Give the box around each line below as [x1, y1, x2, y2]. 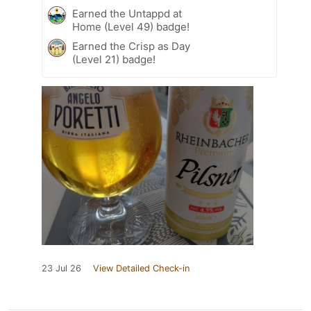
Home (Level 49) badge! [72, 19, 190, 33]
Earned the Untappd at [72, 6, 182, 20]
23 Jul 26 [42, 262, 81, 274]
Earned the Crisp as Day [72, 39, 190, 53]
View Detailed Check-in [93, 262, 190, 274]
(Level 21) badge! [72, 52, 155, 66]
